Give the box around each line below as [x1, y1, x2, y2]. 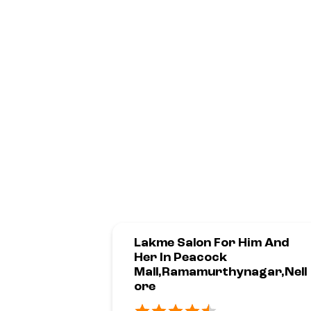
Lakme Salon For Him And [134, 236, 289, 249]
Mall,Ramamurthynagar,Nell [134, 265, 307, 278]
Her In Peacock [134, 251, 227, 264]
